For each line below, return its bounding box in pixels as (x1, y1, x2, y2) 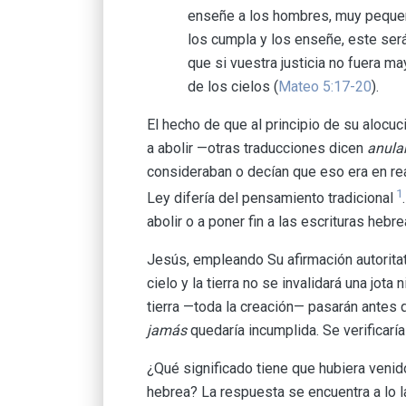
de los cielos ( (188, 78, 278, 95)
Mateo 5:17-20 (278, 78, 372, 95)
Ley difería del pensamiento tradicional (147, 189, 393, 208)
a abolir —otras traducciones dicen (147, 140, 367, 157)
